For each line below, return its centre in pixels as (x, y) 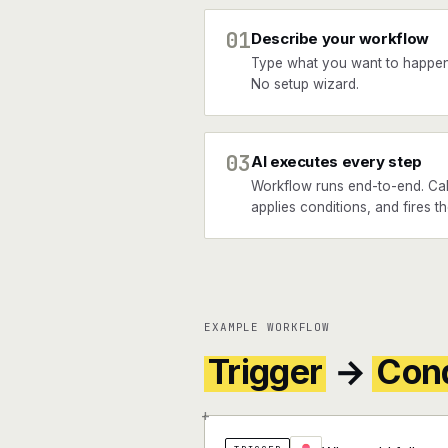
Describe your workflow (340, 38)
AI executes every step (336, 161)
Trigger (265, 371)
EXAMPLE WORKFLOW (267, 327)
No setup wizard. (305, 84)
